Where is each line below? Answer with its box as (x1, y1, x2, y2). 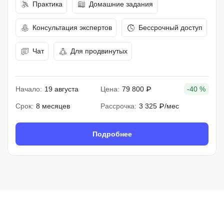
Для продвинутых (70, 47, 127, 55)
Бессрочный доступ (138, 23, 202, 31)
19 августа (44, 85, 78, 93)
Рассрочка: (100, 102, 136, 110)
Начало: (15, 85, 42, 93)
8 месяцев (36, 102, 70, 110)
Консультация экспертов (32, 23, 112, 31)
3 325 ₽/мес (138, 102, 179, 110)
